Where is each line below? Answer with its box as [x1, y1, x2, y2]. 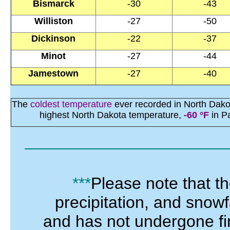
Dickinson [31, 33, 75, 44]
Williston [34, 16, 73, 27]
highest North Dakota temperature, [39, 110, 184, 121]
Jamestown [28, 68, 79, 79]
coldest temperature [30, 99, 112, 110]
